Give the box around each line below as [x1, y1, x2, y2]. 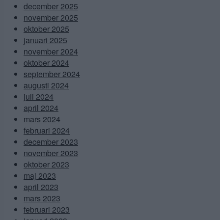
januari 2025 [24, 34, 67, 46]
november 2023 [24, 147, 78, 159]
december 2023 [24, 136, 78, 147]
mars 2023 [24, 192, 60, 204]
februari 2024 [24, 124, 70, 136]
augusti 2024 [24, 79, 69, 91]
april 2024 [24, 102, 58, 113]
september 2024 [24, 68, 80, 80]
